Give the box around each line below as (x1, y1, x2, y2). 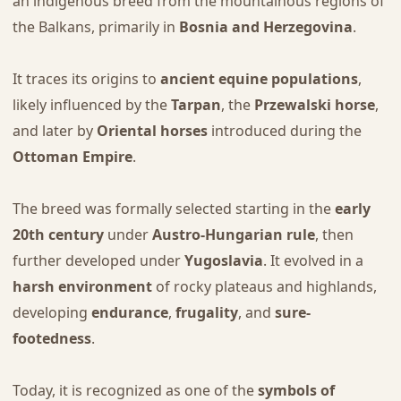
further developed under (12, 250, 184, 270)
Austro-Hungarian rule (151, 224, 315, 244)
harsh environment (12, 276, 152, 296)
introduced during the (207, 120, 362, 141)
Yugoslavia (183, 250, 263, 270)
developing (12, 302, 91, 322)
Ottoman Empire (12, 146, 132, 166)
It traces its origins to (12, 68, 160, 89)
